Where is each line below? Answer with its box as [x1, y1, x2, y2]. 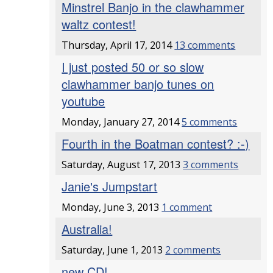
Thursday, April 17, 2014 [62, 38, 175, 52]
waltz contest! [62, 15, 136, 33]
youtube [62, 92, 105, 110]
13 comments [174, 38, 236, 52]
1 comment [161, 200, 213, 214]
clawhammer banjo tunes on [62, 75, 214, 93]
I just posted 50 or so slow [62, 58, 204, 76]
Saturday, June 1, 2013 [62, 243, 166, 257]
